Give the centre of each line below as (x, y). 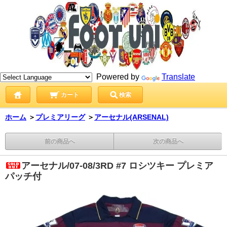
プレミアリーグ (60, 117)
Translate (178, 77)
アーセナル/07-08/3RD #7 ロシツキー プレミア (117, 166)
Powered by (117, 77)
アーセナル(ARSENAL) (131, 117)
